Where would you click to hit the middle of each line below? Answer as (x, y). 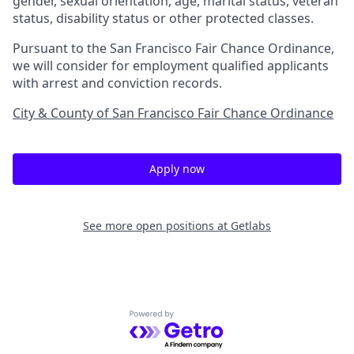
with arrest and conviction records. (117, 83)
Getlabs (251, 226)
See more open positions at (157, 226)
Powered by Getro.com (198, 319)
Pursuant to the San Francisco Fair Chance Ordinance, (173, 49)
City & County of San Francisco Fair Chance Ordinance (173, 113)
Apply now (177, 169)
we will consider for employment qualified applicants (171, 66)
